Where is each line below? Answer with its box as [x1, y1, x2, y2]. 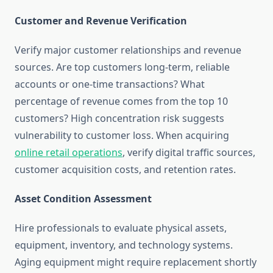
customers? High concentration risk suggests [15, 112, 224, 126]
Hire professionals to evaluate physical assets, [15, 221, 227, 235]
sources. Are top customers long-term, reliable [15, 60, 230, 74]
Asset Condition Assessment [15, 192, 152, 206]
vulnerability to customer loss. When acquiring [15, 129, 229, 143]
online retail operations [15, 146, 122, 160]
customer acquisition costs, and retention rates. [15, 163, 236, 177]
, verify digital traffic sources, [122, 146, 255, 160]
